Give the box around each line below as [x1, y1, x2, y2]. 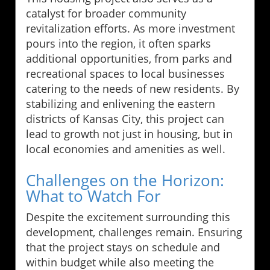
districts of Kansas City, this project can [26, 111, 224, 127]
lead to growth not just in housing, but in [26, 127, 233, 142]
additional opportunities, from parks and [26, 51, 232, 66]
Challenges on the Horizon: [26, 169, 224, 192]
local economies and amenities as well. [26, 142, 225, 157]
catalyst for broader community [26, 6, 186, 21]
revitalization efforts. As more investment [26, 21, 235, 36]
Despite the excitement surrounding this [26, 210, 230, 225]
